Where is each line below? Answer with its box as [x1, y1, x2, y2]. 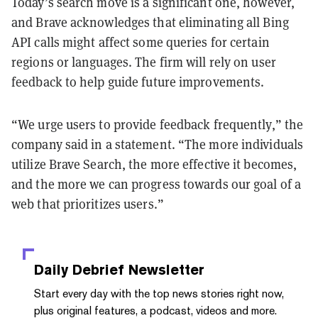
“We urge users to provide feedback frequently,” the [11, 116, 304, 133]
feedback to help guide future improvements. [11, 73, 265, 90]
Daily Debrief [34, 261, 124, 278]
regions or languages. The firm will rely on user [11, 53, 276, 70]
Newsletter [124, 261, 204, 278]
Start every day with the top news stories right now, [34, 286, 284, 300]
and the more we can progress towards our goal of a [11, 175, 302, 192]
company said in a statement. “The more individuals [11, 136, 304, 153]
